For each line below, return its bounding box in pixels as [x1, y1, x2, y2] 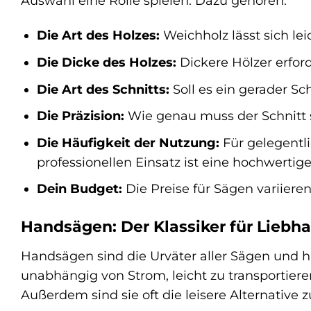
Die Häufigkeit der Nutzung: [36, 135, 219, 150]
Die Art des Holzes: [36, 28, 160, 43]
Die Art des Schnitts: [36, 81, 169, 96]
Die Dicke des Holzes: [36, 55, 176, 70]
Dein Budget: [36, 181, 122, 196]
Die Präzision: [36, 108, 124, 124]
